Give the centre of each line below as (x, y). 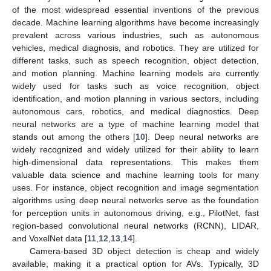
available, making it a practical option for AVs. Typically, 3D (135, 263)
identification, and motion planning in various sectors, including (135, 98)
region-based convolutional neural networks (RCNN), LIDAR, (135, 225)
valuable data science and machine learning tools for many (135, 175)
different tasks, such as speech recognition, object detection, (135, 60)
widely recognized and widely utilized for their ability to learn (135, 149)
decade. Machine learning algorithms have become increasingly (135, 22)
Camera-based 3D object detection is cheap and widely (144, 251)
